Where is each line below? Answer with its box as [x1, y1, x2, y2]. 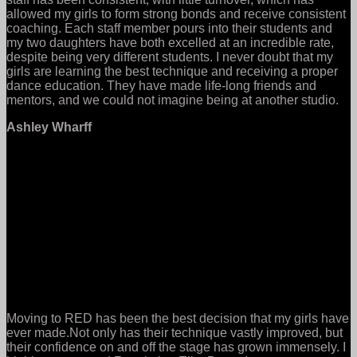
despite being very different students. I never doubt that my [6, 49, 333, 64]
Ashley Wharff [6, 120, 92, 134]
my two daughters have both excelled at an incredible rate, [6, 35, 334, 49]
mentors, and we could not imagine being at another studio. [6, 92, 339, 107]
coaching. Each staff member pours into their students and [6, 21, 332, 35]
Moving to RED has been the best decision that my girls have [6, 311, 349, 325]
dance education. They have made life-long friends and [6, 78, 316, 92]
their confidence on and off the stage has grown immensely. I [6, 339, 346, 354]
